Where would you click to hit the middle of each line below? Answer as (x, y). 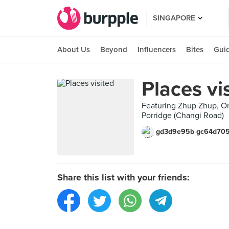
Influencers (157, 50)
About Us (74, 50)
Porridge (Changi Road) (183, 116)
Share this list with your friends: (123, 177)
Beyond (114, 50)
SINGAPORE (174, 18)
